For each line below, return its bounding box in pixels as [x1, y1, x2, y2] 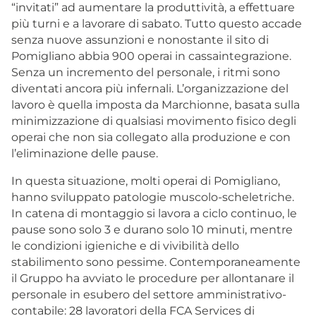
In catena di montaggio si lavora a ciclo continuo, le [11, 206, 297, 220]
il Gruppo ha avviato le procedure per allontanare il [11, 271, 294, 285]
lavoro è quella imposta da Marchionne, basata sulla [11, 97, 300, 111]
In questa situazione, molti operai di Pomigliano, [11, 174, 280, 188]
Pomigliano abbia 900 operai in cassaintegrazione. [11, 49, 291, 63]
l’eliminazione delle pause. [11, 146, 158, 160]
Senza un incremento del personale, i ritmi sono [11, 65, 280, 79]
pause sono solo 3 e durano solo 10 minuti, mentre [11, 222, 293, 236]
